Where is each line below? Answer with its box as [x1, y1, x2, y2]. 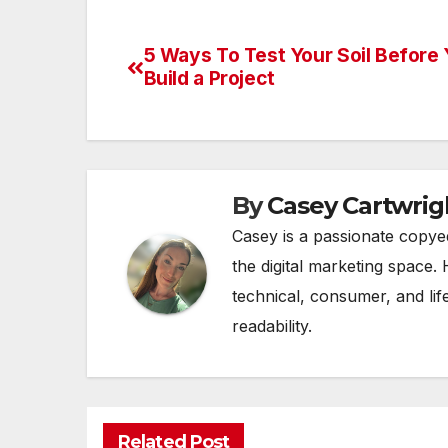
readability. [232, 316, 312, 337]
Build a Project [143, 66, 275, 91]
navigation [126, 85, 288, 125]
